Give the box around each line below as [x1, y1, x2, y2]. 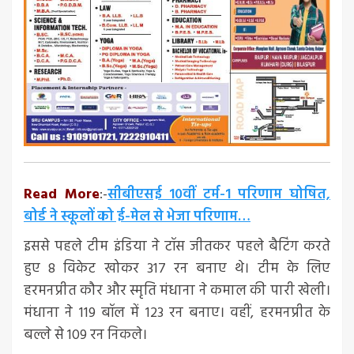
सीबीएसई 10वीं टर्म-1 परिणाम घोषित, [107, 183, 331, 206]
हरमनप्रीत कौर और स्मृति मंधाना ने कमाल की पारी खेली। [24, 279, 330, 303]
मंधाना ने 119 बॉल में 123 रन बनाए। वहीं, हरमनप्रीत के [24, 301, 330, 325]
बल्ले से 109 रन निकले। [24, 323, 147, 347]
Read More [24, 183, 100, 206]
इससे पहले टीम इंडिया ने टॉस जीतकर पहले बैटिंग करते [24, 235, 330, 258]
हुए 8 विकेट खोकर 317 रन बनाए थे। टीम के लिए [24, 257, 330, 281]
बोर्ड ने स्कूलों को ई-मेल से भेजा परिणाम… [24, 205, 250, 228]
